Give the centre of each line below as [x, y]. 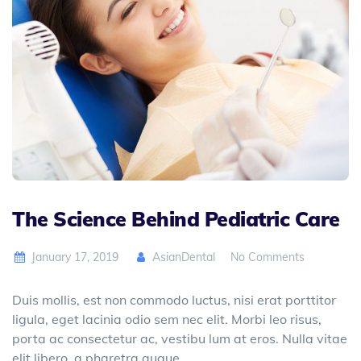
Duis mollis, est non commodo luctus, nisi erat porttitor [174, 299]
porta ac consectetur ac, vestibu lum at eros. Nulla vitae [180, 338]
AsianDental [183, 257]
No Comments [268, 257]
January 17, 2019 [75, 257]
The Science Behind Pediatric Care [176, 218]
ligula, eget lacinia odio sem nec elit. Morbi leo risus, [167, 319]
